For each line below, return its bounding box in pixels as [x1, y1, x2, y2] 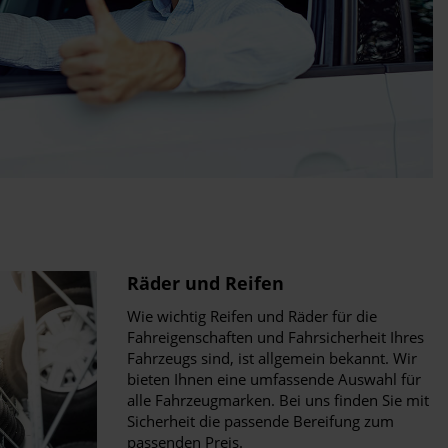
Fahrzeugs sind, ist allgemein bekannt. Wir [127, 348, 417, 368]
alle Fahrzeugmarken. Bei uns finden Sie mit [127, 390, 429, 410]
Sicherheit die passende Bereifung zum [127, 411, 394, 431]
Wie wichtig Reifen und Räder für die [127, 306, 377, 326]
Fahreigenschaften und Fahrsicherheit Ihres [127, 327, 424, 347]
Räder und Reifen [127, 271, 289, 295]
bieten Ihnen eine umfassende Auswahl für [127, 369, 421, 389]
